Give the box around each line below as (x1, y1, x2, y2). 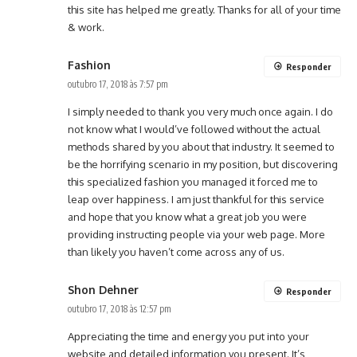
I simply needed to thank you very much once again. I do (68, 105, 333, 119)
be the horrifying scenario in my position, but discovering (68, 158, 338, 171)
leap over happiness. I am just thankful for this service (68, 193, 324, 206)
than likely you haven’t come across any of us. (68, 245, 284, 259)
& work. (68, 21, 104, 34)
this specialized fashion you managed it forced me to (68, 175, 318, 189)
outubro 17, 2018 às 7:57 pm (68, 78, 168, 91)
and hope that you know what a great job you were (68, 210, 307, 224)
